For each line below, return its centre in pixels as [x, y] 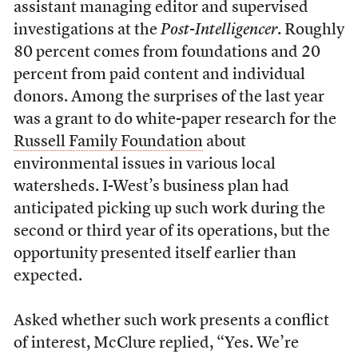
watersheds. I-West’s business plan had [151, 187]
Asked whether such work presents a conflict [171, 321]
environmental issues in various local [144, 165]
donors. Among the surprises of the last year [169, 97]
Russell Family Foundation [108, 142]
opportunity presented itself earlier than [155, 254]
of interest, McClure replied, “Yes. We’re [156, 344]
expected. [48, 276]
